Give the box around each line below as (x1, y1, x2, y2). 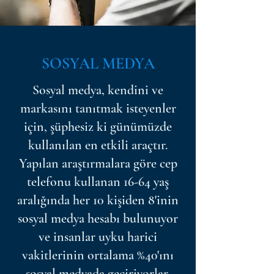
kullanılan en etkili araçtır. (28, 137, 168, 153)
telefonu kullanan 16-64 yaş (27, 174, 169, 190)
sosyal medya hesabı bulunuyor (18, 210, 178, 226)
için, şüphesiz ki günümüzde (24, 119, 172, 135)
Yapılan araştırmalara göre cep (18, 155, 177, 171)
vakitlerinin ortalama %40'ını (22, 247, 174, 263)
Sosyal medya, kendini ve (32, 82, 163, 98)
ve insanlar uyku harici (39, 229, 157, 245)
